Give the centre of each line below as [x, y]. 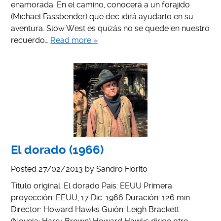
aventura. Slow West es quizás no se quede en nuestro [110, 28]
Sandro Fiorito [122, 169]
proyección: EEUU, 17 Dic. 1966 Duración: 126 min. [101, 197]
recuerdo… [31, 40]
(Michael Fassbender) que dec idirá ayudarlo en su [102, 16]
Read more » [74, 40]
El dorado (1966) [57, 150]
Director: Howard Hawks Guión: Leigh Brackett [95, 209]
